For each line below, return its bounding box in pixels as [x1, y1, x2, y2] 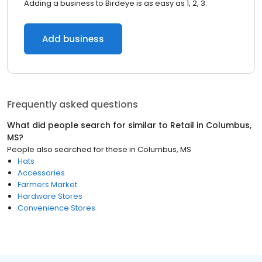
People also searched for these [7, 144, 127, 155]
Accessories [18, 167, 65, 178]
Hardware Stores [18, 191, 82, 202]
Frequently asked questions [7, 98, 138, 111]
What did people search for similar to [7, 119, 170, 131]
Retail [170, 119, 194, 131]
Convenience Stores [18, 202, 95, 213]
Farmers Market [18, 179, 77, 190]
